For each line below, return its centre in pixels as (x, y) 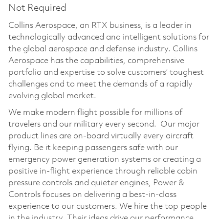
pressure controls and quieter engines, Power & (96, 183)
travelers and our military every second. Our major (104, 124)
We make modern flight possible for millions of (95, 112)
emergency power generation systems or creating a (104, 159)
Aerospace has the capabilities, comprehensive (96, 61)
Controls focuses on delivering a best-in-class (92, 195)
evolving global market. (52, 96)
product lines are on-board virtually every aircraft (101, 136)
